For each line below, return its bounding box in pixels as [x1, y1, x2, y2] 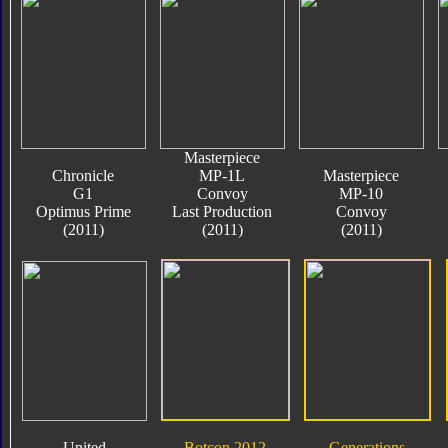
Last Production [172, 202, 272, 220]
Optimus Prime [35, 202, 131, 220]
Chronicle [52, 166, 114, 184]
